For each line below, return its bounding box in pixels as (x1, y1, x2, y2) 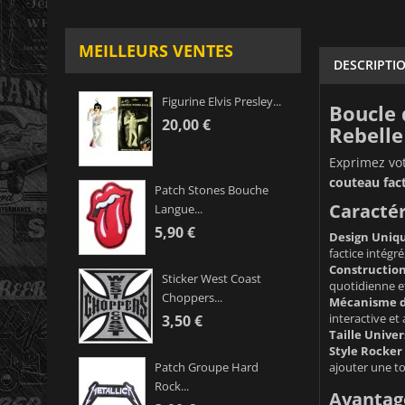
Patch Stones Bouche (155, 182, 268, 199)
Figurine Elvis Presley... (162, 93, 281, 110)
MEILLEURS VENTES (79, 40, 233, 62)
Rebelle (328, 120, 403, 148)
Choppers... (162, 289, 222, 306)
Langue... (155, 201, 202, 218)
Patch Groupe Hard (155, 359, 259, 376)
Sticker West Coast (162, 270, 261, 287)
